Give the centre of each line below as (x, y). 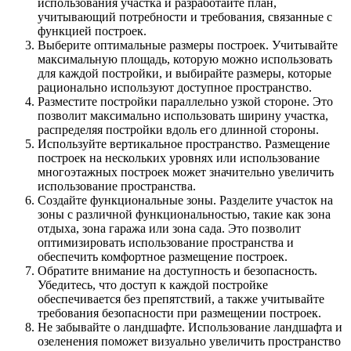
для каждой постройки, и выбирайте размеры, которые (185, 74)
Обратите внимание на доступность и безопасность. (177, 271)
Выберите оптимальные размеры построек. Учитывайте (188, 45)
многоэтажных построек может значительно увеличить (186, 172)
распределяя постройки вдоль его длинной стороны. (178, 130)
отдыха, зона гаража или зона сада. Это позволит (169, 229)
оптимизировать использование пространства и (166, 243)
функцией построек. (92, 31)
